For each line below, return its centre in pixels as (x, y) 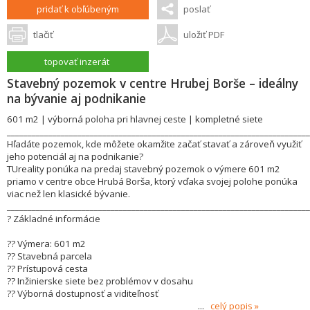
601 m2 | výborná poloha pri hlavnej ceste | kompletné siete (135, 119)
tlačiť (43, 35)
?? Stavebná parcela (49, 256)
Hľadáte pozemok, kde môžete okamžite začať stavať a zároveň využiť (154, 144)
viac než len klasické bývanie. (69, 194)
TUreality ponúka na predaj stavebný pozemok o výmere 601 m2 (144, 169)
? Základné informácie (54, 219)
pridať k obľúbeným (78, 9)
